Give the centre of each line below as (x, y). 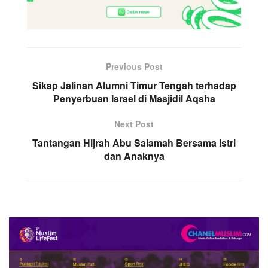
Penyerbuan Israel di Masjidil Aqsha (134, 99)
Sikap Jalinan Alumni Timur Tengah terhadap (134, 86)
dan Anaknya (134, 156)
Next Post (134, 124)
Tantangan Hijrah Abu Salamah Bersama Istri (134, 143)
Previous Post (134, 67)
